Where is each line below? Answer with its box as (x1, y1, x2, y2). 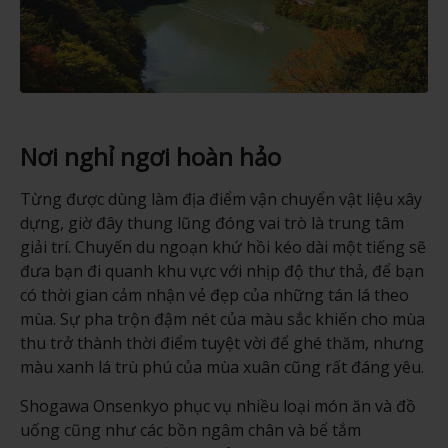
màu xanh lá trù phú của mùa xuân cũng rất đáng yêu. (19, 356, 424, 379)
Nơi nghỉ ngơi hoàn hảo (19, 140, 281, 174)
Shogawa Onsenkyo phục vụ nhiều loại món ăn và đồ (19, 395, 416, 418)
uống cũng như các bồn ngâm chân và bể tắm (19, 419, 361, 442)
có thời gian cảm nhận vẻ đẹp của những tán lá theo (19, 284, 409, 307)
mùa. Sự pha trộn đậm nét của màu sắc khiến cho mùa (19, 308, 425, 331)
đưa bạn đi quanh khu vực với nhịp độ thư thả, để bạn (19, 260, 424, 283)
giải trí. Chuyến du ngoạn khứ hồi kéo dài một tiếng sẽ (19, 236, 426, 259)
